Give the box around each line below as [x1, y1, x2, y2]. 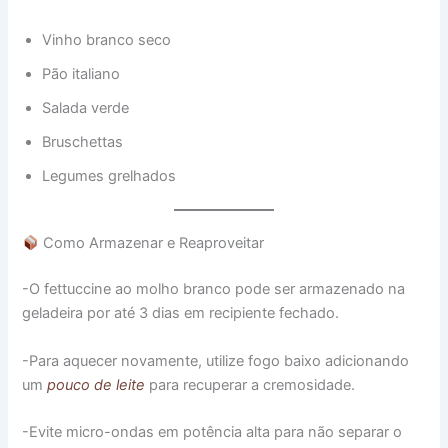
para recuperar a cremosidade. [149, 375, 356, 394]
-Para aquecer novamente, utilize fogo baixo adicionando [22, 351, 410, 370]
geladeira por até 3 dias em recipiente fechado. [22, 304, 340, 323]
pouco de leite [47, 375, 146, 394]
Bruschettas [42, 132, 124, 151]
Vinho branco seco [42, 30, 172, 49]
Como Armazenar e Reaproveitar [39, 234, 265, 253]
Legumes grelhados [42, 166, 177, 185]
